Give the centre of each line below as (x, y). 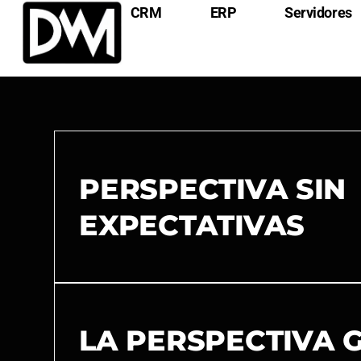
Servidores (318, 12)
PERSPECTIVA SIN (213, 189)
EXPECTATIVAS (192, 225)
